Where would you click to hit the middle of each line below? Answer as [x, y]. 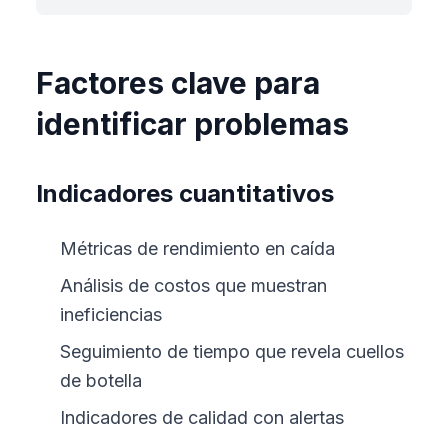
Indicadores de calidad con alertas [202, 417]
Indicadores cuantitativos [185, 193]
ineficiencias [111, 314]
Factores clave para [178, 83]
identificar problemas [192, 124]
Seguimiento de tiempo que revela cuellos [232, 351]
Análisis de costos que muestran [193, 285]
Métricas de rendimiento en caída [197, 248]
